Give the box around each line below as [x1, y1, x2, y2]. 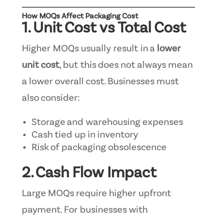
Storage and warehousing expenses [31, 117, 183, 127]
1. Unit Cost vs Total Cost [21, 20, 186, 36]
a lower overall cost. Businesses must [21, 77, 179, 87]
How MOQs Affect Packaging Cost [21, 12, 138, 20]
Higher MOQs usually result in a [21, 44, 157, 54]
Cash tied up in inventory [31, 130, 138, 140]
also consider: [21, 93, 80, 103]
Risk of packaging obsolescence [31, 142, 167, 153]
